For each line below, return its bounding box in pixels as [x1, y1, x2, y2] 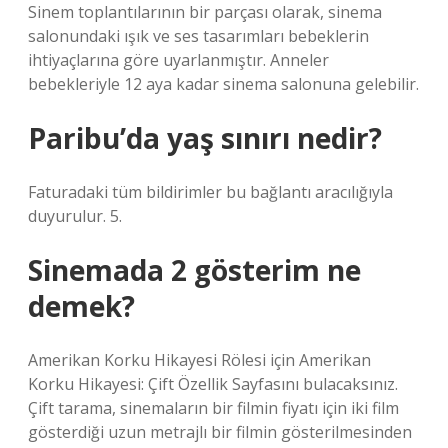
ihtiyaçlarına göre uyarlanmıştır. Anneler [28, 49, 329, 71]
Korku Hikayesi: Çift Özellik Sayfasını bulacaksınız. [28, 373, 398, 395]
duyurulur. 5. [28, 205, 122, 227]
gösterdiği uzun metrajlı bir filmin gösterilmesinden [28, 421, 412, 443]
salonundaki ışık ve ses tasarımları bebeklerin [28, 25, 369, 47]
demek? [28, 287, 135, 325]
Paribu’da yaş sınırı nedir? [28, 119, 382, 157]
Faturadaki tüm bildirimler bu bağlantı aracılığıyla [28, 181, 393, 203]
